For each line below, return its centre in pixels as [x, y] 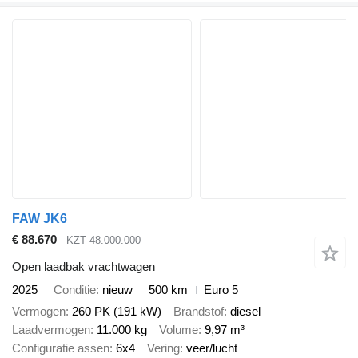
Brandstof [199, 311]
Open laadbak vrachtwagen [84, 267]
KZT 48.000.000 [103, 240]
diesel [245, 311]
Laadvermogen [51, 329]
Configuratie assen [61, 348]
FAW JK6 [40, 218]
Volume [179, 329]
